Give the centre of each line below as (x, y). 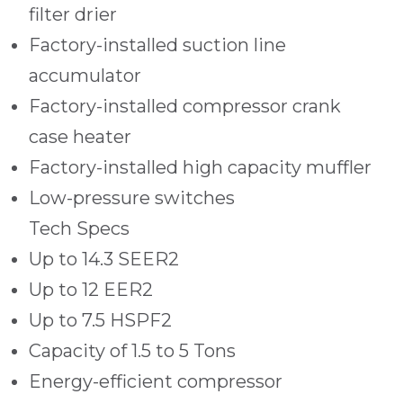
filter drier (73, 14)
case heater (80, 137)
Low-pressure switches (132, 198)
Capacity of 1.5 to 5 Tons (132, 351)
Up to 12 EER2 (91, 290)
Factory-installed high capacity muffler (200, 167)
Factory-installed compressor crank (185, 106)
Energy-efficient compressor (156, 381)
